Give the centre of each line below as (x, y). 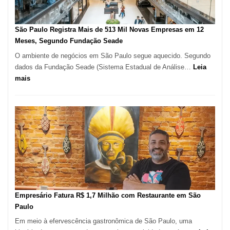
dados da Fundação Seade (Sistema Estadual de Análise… (104, 67)
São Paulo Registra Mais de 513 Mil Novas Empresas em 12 (109, 30)
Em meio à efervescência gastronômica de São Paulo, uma (103, 221)
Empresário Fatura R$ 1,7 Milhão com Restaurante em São (108, 195)
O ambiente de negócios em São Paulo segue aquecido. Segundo (113, 55)
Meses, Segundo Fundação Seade (69, 41)
